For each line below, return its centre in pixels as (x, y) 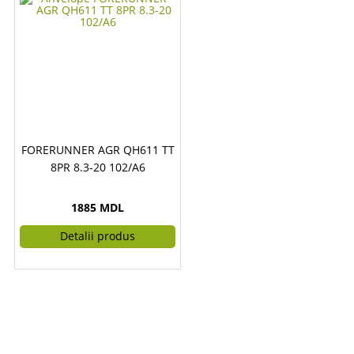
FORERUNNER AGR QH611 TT (98, 150)
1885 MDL (98, 207)
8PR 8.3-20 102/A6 (98, 167)
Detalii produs (98, 236)
